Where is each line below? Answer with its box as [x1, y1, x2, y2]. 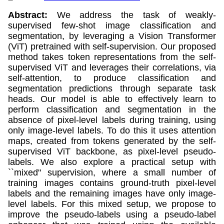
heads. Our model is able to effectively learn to [8, 93, 216, 104]
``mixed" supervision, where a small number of [8, 167, 216, 177]
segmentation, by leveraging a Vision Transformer [8, 30, 216, 41]
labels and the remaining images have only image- [8, 188, 216, 198]
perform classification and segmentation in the [8, 104, 216, 114]
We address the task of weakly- [56, 9, 216, 20]
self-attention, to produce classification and [8, 72, 216, 83]
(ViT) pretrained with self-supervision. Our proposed [8, 41, 216, 51]
